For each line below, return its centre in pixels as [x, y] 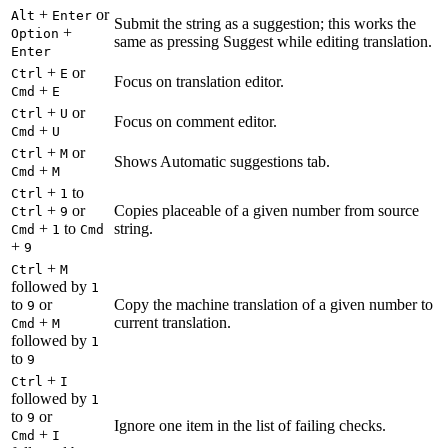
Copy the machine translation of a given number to [273, 304]
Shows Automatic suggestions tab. [222, 161]
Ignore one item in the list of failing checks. [250, 425]
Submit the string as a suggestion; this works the [265, 23]
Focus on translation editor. [199, 81]
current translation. [172, 322]
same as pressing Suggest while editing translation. [273, 41]
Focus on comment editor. [195, 121]
